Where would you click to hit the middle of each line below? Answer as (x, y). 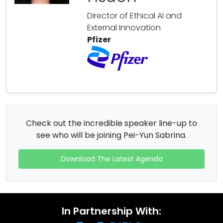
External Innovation (124, 28)
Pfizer (99, 40)
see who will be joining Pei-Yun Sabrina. (111, 135)
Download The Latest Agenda (111, 159)
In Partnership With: (111, 211)
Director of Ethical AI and (134, 16)
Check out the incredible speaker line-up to (111, 123)
